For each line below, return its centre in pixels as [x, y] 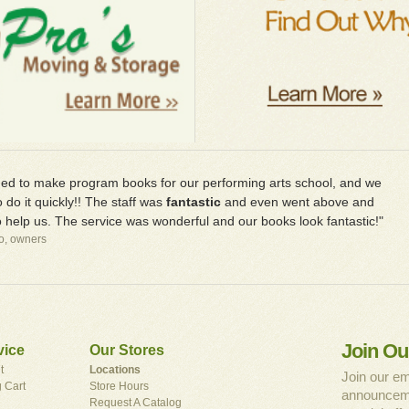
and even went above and [298, 202]
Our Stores [127, 351]
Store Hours [119, 387]
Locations [115, 370]
